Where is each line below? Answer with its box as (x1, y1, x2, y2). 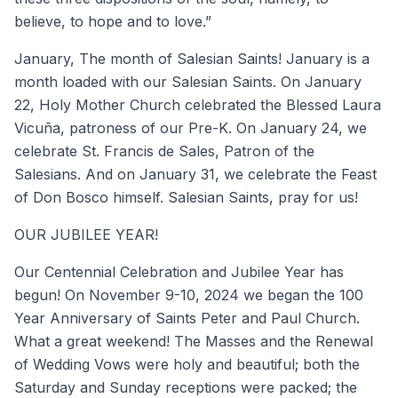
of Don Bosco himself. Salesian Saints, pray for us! (14, 187, 358, 206)
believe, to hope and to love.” (14, 12, 211, 30)
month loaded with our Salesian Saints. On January (14, 72, 362, 91)
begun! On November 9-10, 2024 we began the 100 (14, 285, 363, 304)
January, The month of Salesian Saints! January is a (14, 49, 370, 68)
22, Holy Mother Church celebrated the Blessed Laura (14, 95, 381, 114)
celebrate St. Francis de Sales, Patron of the (14, 141, 314, 160)
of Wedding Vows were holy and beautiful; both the (14, 354, 360, 373)
